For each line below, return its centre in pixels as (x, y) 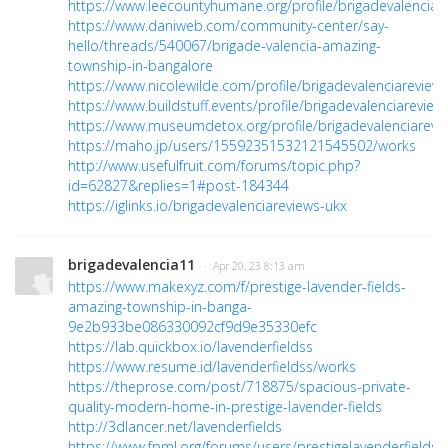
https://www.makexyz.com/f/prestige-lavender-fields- (237, 287)
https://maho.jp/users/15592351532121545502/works (242, 146)
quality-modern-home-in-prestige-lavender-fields (225, 407)
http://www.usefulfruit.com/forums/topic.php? (214, 166)
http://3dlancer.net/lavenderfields (175, 427)
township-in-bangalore (140, 66)
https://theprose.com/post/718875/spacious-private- (239, 387)
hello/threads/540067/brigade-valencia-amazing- (224, 46)
